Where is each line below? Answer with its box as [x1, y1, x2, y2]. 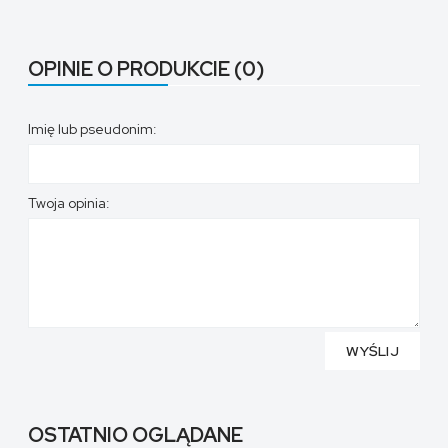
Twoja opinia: [28, 193, 110, 212]
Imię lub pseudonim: [28, 119, 157, 138]
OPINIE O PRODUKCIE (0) [28, 55, 264, 82]
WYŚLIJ [346, 341, 399, 360]
